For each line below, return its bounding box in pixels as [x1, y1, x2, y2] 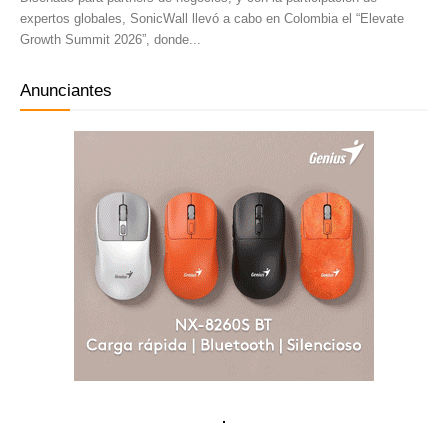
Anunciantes [20, 80, 112, 100]
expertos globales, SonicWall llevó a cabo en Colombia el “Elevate [20, 10, 404, 26]
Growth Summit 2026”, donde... [20, 31, 201, 47]
